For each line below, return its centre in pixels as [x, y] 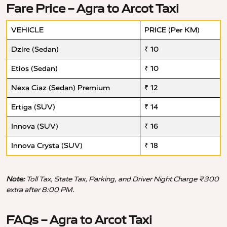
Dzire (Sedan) [35, 50]
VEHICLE [27, 30]
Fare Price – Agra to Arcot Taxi [92, 9]
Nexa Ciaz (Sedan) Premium [61, 88]
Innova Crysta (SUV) [47, 146]
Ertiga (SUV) [33, 107]
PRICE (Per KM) [172, 30]
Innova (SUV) [35, 127]
